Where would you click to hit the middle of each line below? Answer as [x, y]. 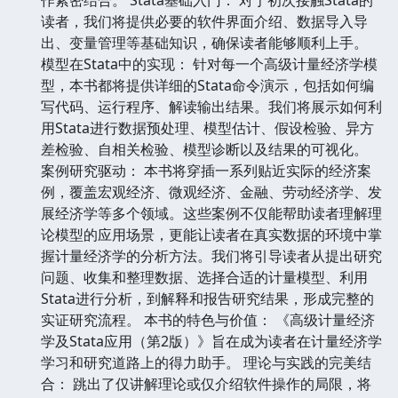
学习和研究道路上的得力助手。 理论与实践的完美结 [206, 362]
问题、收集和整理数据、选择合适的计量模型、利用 [204, 277]
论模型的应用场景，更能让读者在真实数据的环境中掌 [211, 234]
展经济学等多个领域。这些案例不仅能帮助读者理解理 [211, 213]
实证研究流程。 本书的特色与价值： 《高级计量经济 [208, 319]
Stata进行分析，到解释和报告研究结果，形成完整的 [207, 298]
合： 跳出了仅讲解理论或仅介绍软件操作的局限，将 [206, 383]
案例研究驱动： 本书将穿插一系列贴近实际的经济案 [206, 170]
